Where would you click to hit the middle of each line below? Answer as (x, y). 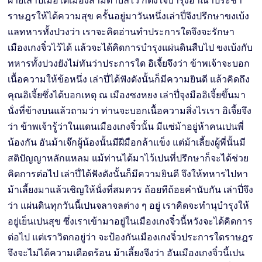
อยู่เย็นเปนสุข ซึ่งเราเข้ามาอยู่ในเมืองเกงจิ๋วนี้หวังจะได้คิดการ (130, 221)
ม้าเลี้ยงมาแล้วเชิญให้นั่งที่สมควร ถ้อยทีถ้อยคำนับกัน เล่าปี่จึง (131, 189)
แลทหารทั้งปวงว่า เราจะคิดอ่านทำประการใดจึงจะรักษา (121, 32)
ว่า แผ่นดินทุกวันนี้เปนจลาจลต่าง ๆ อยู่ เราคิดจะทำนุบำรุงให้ (129, 205)
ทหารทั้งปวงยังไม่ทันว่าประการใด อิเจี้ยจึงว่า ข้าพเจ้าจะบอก (129, 63)
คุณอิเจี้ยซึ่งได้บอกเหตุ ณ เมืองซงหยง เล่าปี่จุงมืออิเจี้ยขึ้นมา (127, 95)
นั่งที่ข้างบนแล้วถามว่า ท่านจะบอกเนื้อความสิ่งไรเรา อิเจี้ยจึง (130, 111)
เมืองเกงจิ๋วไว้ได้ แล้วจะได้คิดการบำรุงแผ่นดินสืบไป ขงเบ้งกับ (130, 47)
